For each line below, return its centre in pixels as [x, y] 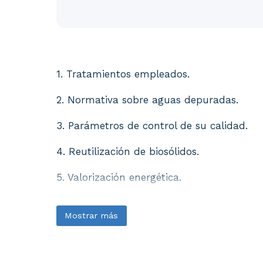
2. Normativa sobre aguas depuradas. [147, 100]
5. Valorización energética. [119, 177]
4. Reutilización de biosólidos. [128, 151]
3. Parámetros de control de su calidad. [152, 126]
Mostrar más [92, 215]
